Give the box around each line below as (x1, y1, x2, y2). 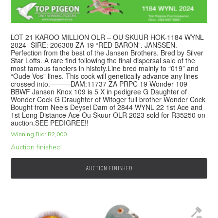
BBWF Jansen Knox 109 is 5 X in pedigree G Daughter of (11, 86, 187, 96)
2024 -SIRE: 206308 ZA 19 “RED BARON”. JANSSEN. (11, 39, 178, 50)
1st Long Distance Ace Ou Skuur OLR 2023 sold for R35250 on (11, 109, 206, 120)
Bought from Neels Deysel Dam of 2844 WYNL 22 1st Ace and (11, 102, 203, 112)
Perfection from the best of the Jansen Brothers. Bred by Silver (11, 47, 204, 57)
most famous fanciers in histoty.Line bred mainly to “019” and (11, 63, 199, 73)
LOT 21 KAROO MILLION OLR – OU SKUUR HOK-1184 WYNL (11, 32, 204, 42)
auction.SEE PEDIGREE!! (11, 117, 89, 127)
